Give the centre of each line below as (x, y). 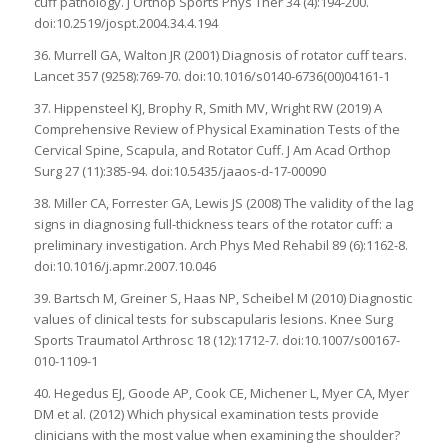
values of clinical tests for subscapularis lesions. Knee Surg (213, 319)
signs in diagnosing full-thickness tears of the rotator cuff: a (213, 224)
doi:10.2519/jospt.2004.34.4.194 (125, 22)
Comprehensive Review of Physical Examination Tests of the (216, 129)
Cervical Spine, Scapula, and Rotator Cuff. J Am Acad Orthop (212, 150)
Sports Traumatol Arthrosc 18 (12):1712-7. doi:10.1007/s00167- (216, 340)
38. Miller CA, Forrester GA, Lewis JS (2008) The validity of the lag (223, 203)
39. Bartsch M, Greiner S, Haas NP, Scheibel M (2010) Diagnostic (222, 298)
